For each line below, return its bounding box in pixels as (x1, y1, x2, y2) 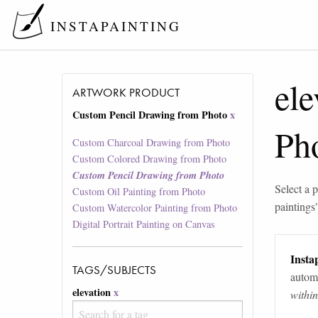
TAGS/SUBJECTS (72, 262, 157, 278)
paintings (275, 199, 315, 214)
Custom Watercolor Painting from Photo (72, 201, 238, 215)
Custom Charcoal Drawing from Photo (72, 136, 231, 150)
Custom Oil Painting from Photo (72, 185, 206, 199)
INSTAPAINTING (50, 17, 181, 35)
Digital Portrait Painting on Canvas (72, 217, 216, 231)
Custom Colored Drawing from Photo (72, 152, 227, 166)
